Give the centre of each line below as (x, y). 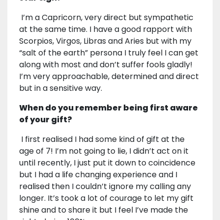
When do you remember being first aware (109, 108)
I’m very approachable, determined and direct (109, 77)
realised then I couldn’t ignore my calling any (105, 187)
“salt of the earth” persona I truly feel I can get (109, 53)
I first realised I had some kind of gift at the (102, 139)
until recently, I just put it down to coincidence (107, 163)
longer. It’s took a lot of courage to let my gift (106, 198)
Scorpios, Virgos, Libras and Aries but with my (105, 41)
